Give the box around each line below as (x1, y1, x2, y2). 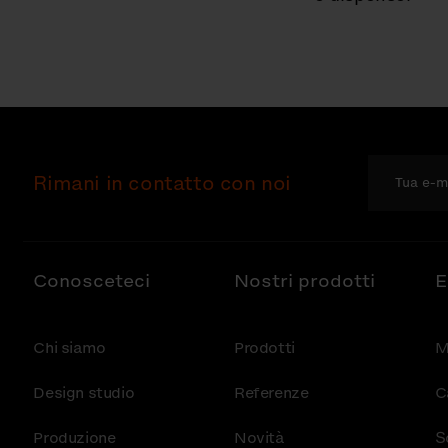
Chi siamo (33, 337, 106, 359)
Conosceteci (33, 268, 151, 294)
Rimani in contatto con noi (33, 170, 291, 197)
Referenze (233, 382, 309, 404)
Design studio (33, 382, 135, 404)
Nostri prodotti (233, 268, 375, 294)
